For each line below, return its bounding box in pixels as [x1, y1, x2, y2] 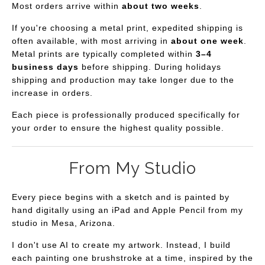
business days [12, 62, 79, 72]
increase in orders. [12, 88, 96, 98]
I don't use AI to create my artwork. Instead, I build [12, 240, 231, 250]
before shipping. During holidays [79, 62, 221, 72]
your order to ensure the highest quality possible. [12, 122, 224, 132]
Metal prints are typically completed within [12, 49, 196, 59]
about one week [171, 35, 244, 46]
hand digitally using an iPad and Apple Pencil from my [12, 205, 243, 215]
